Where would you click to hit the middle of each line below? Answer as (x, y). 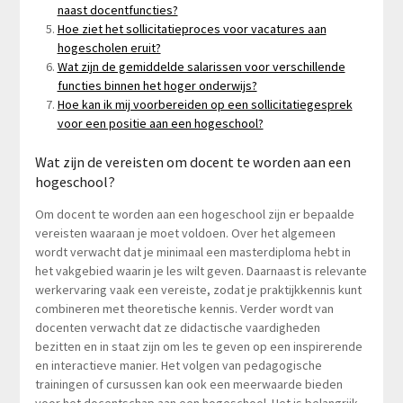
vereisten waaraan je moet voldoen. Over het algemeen (185, 233)
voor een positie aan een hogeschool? (160, 123)
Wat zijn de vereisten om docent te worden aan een (193, 161)
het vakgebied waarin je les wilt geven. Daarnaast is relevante (201, 270)
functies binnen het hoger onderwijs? (157, 85)
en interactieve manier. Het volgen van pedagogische (178, 365)
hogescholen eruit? (109, 47)
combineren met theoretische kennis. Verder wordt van (184, 308)
